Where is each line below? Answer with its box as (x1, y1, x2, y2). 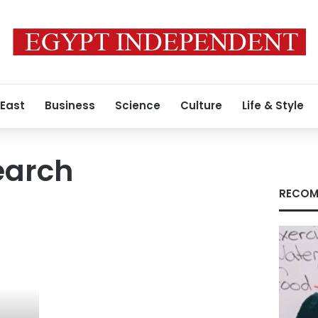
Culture (180, 98, 222, 113)
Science (115, 98, 160, 113)
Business (45, 98, 95, 113)
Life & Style (242, 98, 304, 113)
